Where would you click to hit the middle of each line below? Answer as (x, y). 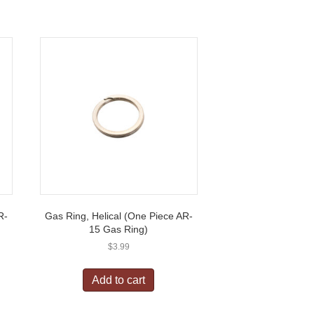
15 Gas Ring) (119, 229)
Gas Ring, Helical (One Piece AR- (118, 216)
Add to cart (119, 280)
